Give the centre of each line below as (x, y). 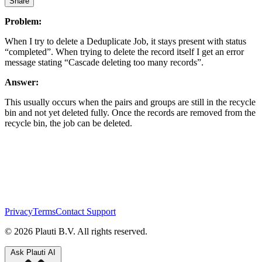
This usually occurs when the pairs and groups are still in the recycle (130, 102)
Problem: (23, 21)
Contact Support (86, 211)
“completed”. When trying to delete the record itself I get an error (124, 51)
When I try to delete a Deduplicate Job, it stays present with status (125, 41)
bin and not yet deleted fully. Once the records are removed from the (130, 112)
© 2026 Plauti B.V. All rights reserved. (76, 231)
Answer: (22, 82)
